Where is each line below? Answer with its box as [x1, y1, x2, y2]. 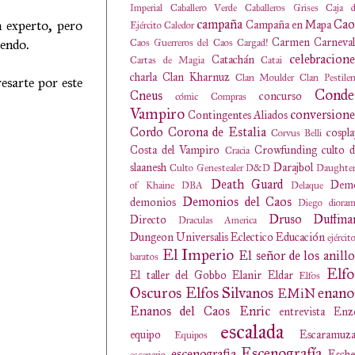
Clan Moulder [235, 71, 295, 84]
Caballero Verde [170, 2, 238, 14]
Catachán [211, 52, 254, 67]
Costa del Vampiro [130, 143, 220, 157]
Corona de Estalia [167, 124, 267, 139]
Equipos [174, 329, 208, 342]
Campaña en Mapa [245, 17, 331, 32]
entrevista [278, 304, 325, 319]
